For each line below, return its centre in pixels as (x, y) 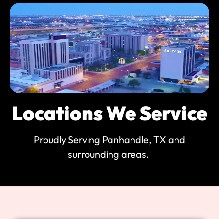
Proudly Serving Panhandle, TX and (109, 140)
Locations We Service (109, 113)
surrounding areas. (109, 154)
